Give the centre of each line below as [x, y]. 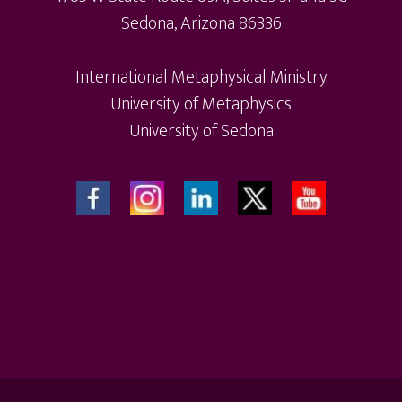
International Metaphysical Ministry [201, 77]
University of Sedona [201, 131]
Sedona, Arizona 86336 [201, 23]
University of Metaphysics [201, 104]
